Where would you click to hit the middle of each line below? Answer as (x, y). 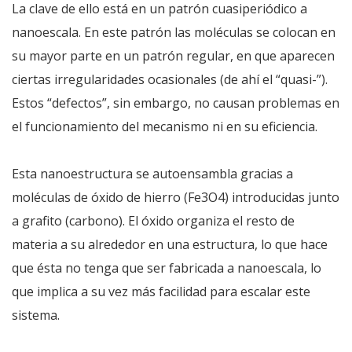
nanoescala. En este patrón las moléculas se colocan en (174, 32)
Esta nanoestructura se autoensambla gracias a (152, 174)
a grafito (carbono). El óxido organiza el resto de (153, 221)
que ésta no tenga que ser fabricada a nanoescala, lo (167, 268)
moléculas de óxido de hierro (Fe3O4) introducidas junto (176, 197)
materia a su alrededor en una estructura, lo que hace (170, 244)
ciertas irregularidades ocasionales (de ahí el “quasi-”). (170, 79)
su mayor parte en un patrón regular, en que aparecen (173, 56)
